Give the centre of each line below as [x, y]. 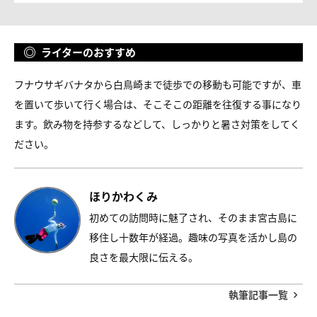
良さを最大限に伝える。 [144, 257]
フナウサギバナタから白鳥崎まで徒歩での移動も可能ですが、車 [158, 84]
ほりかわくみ [123, 196]
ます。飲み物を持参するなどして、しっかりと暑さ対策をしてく [157, 124]
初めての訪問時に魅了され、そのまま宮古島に [193, 217]
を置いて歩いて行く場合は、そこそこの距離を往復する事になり [158, 104]
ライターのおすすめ [88, 52]
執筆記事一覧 [258, 294]
